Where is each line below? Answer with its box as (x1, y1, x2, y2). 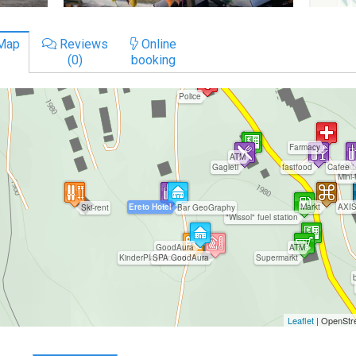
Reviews (56, 36, 108, 52)
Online (138, 36, 176, 52)
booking (131, 52, 176, 68)
